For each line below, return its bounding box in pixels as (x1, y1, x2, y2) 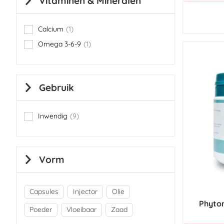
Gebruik (39, 81, 74, 93)
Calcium (38, 24, 63, 33)
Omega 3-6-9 (38, 39, 81, 48)
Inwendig (38, 111, 67, 120)
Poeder (29, 205, 52, 214)
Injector (73, 187, 97, 196)
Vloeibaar (66, 205, 96, 214)
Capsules (29, 187, 58, 196)
